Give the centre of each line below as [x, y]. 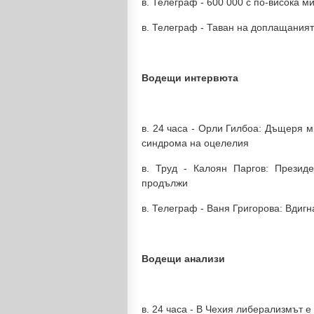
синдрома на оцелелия [195, 143]
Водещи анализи [183, 259]
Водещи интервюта [190, 78]
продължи [165, 183]
